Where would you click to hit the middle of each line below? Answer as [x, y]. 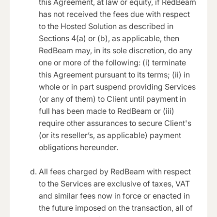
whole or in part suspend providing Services [117, 86]
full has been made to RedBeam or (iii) [107, 111]
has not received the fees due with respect [114, 14]
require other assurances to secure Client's [115, 123]
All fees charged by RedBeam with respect [115, 171]
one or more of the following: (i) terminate [112, 62]
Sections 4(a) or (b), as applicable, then [109, 38]
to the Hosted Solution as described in [106, 26]
